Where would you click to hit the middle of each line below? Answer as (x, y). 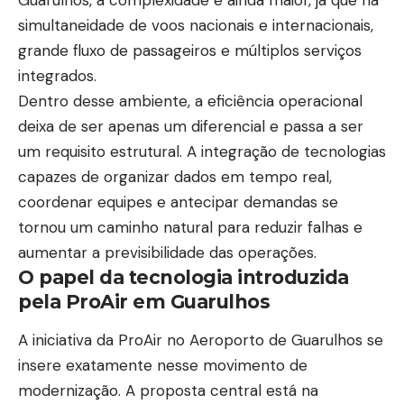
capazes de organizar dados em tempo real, (175, 176)
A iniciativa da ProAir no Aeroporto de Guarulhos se (201, 340)
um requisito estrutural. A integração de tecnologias (202, 151)
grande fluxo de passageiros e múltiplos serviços (190, 50)
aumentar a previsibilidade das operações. (167, 252)
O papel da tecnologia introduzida (184, 277)
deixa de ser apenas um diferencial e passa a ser (191, 126)
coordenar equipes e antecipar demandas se (178, 202)
